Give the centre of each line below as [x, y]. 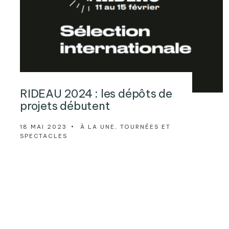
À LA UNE [97, 127]
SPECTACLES [43, 136]
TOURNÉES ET [145, 127]
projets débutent [65, 106]
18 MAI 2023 [43, 127]
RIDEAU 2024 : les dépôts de [96, 93]
